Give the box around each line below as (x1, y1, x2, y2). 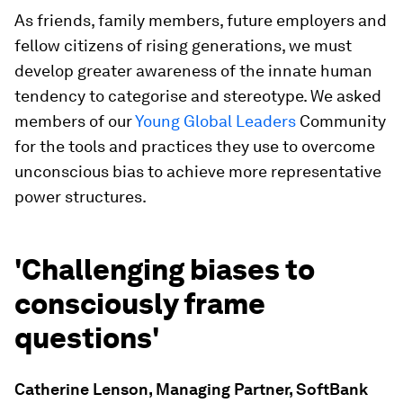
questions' (14, 320, 159, 355)
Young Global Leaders (135, 112, 296, 130)
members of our (14, 112, 135, 130)
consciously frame (14, 286, 265, 321)
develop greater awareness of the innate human (14, 61, 372, 80)
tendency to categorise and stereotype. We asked (14, 86, 381, 105)
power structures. (14, 187, 147, 206)
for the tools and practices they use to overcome (14, 137, 375, 156)
